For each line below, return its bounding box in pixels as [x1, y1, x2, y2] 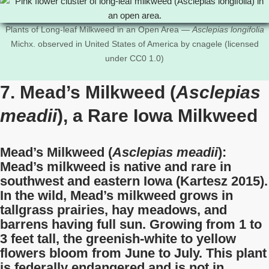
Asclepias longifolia [192, 25, 264, 34]
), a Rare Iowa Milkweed [57, 106, 258, 125]
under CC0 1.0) [105, 54, 164, 63]
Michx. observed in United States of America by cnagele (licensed [10, 40, 259, 49]
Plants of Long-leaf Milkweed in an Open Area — [5, 25, 192, 34]
